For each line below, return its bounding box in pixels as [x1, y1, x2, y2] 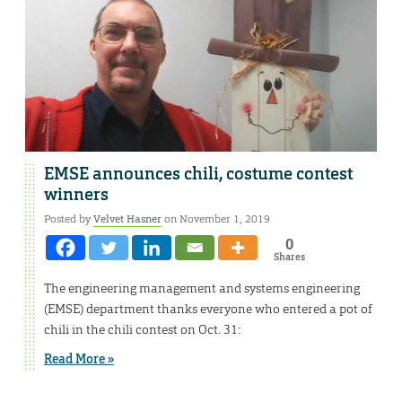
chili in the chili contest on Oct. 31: [44, 320, 240, 337]
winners [44, 183, 109, 205]
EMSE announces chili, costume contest [44, 162, 353, 185]
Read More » [44, 350, 114, 367]
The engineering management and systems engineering [44, 279, 360, 296]
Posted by [44, 211, 93, 226]
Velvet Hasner [93, 211, 162, 226]
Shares [273, 249, 305, 263]
